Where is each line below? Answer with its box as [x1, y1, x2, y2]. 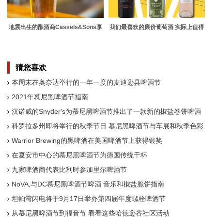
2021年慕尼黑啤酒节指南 [12, 93, 88, 101]
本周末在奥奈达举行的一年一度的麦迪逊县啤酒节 [12, 78, 161, 86]
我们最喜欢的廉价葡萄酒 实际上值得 [109, 24, 204, 31]
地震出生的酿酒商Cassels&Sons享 [9, 24, 102, 31]
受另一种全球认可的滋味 [23, 33, 88, 40]
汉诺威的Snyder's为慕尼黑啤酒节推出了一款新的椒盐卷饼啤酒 [12, 108, 201, 115]
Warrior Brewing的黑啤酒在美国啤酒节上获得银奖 [12, 137, 162, 144]
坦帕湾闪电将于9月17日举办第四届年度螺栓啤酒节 [12, 195, 166, 202]
